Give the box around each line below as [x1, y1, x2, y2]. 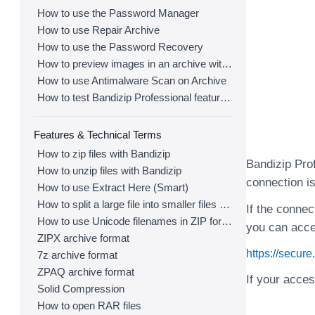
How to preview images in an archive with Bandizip [221, 58, 232, 70]
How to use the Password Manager [37, 7, 199, 19]
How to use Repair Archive [37, 24, 160, 36]
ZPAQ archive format [37, 266, 134, 278]
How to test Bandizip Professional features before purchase [220, 91, 231, 103]
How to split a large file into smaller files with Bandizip [219, 198, 230, 210]
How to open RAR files [37, 300, 141, 311]
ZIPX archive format [37, 232, 129, 244]
